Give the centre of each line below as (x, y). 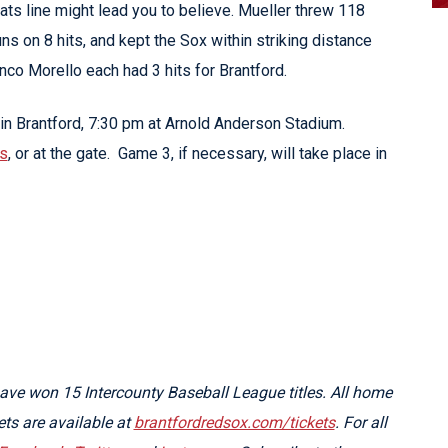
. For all (360, 422)
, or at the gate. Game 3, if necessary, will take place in (197, 153)
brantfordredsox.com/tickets (234, 422)
